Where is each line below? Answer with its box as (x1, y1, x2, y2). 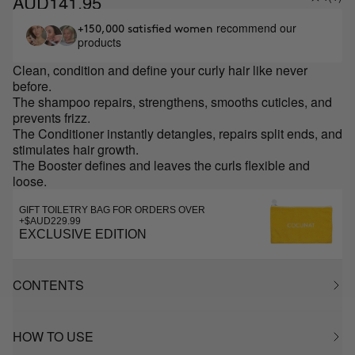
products (78, 34, 121, 50)
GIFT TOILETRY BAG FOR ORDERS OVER (19, 204, 205, 216)
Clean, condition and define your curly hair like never (13, 61, 307, 79)
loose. (13, 172, 47, 190)
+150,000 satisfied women (78, 24, 216, 34)
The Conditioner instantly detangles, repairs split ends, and (13, 124, 342, 143)
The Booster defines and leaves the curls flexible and (13, 156, 310, 174)
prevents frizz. (13, 109, 90, 127)
